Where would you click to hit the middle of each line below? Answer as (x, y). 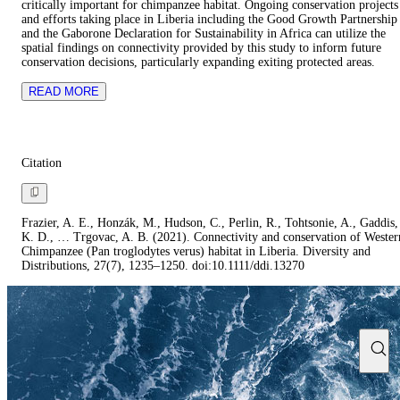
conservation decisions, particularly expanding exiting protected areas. (198, 62)
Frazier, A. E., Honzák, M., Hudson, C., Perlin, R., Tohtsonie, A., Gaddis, (210, 222)
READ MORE (64, 92)
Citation (42, 163)
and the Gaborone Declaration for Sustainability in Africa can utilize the (204, 34)
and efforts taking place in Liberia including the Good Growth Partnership (209, 20)
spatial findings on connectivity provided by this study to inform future (201, 48)
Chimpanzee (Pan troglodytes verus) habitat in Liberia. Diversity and (196, 251)
